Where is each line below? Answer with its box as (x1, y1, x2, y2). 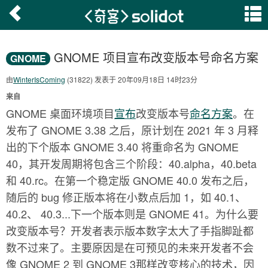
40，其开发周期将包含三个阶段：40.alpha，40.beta (6, 156, 257, 171)
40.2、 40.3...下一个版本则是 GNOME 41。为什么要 (6, 206, 258, 221)
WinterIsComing (13, 74, 65, 84)
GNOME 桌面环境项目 (6, 105, 114, 121)
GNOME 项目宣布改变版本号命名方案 (50, 48, 258, 66)
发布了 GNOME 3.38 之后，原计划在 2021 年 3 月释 (6, 122, 258, 138)
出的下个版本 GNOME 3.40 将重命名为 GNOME (6, 139, 239, 154)
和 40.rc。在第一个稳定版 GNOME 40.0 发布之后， (6, 172, 254, 188)
